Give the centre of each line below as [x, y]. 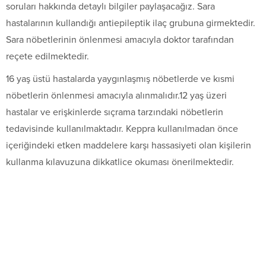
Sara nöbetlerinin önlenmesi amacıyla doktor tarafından [120, 40]
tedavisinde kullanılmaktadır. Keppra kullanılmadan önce [122, 129]
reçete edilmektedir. [47, 57]
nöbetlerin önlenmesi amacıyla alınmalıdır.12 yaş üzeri [116, 96]
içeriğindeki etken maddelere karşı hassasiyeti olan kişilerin [129, 146]
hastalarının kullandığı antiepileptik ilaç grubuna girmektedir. [131, 23]
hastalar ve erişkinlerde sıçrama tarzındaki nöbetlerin [115, 113]
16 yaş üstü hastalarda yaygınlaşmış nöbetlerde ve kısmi [120, 79]
